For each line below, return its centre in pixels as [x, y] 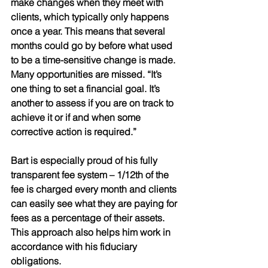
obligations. [36, 261]
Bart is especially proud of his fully [85, 160]
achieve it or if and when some [77, 117]
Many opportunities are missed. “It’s [87, 74]
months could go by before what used [93, 45]
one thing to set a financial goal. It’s [86, 88]
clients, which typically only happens [91, 16]
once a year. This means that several [89, 31]
